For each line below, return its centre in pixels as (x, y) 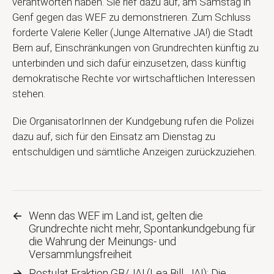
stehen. (29, 93)
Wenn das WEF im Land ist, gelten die (116, 215)
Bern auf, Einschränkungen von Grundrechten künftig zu (135, 47)
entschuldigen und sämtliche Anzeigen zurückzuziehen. (134, 151)
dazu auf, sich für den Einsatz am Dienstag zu (114, 136)
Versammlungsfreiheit (80, 254)
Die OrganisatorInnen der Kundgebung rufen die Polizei (133, 121)
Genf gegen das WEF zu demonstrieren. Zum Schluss (131, 17)
